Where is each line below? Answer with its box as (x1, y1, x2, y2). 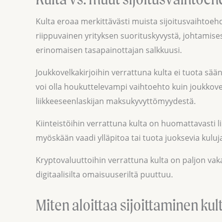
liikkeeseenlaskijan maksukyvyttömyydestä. (36, 95, 196, 107)
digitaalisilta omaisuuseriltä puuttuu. (36, 168, 173, 180)
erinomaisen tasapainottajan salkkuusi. (36, 44, 182, 55)
